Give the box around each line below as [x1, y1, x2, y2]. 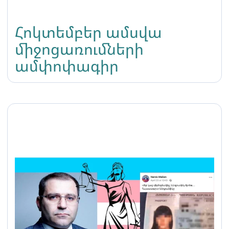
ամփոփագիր [15, 55, 119, 76]
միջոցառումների [15, 38, 144, 59]
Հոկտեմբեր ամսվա [15, 21, 162, 42]
